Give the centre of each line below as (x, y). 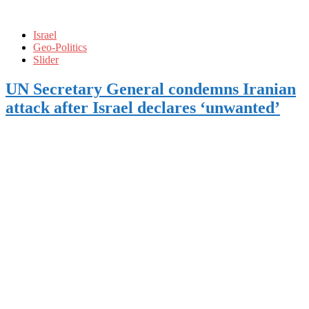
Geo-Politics (60, 47)
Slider (46, 59)
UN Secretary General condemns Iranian (151, 89)
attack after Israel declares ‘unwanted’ (143, 107)
